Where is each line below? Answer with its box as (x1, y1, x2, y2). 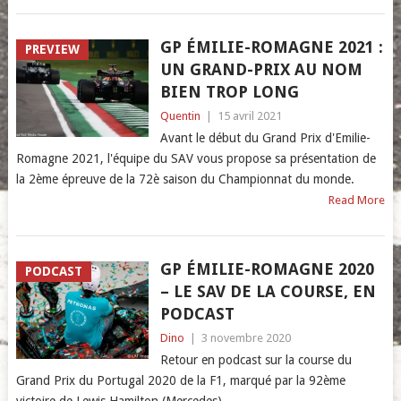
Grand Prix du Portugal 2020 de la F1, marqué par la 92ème (15, 373, 346, 388)
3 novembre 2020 (200, 331, 291, 345)
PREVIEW (24, 42, 80, 56)
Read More (328, 193, 386, 207)
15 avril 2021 (217, 109, 282, 123)
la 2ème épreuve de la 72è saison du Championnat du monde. (15, 172, 354, 186)
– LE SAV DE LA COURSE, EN (159, 282, 376, 301)
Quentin (159, 109, 200, 123)
